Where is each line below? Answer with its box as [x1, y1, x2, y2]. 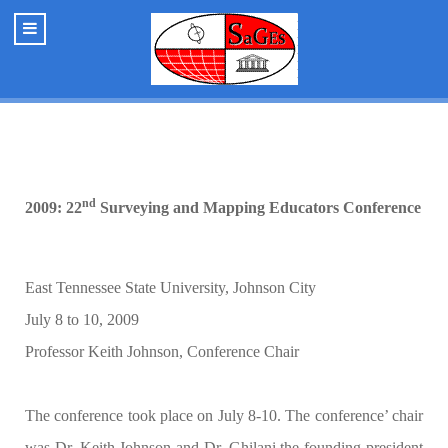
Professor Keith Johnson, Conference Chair [25, 343, 299, 360]
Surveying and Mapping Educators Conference [96, 199, 421, 216]
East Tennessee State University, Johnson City [25, 279, 316, 296]
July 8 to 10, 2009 [25, 311, 139, 328]
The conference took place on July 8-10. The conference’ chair [25, 407, 423, 424]
